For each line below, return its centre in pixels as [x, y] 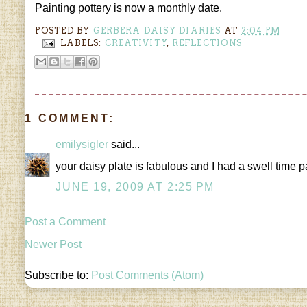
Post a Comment [65, 221]
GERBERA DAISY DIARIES [157, 30]
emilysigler [82, 144]
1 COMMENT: [70, 119]
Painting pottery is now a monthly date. [129, 8]
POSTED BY [64, 30]
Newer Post [53, 245]
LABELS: [82, 42]
